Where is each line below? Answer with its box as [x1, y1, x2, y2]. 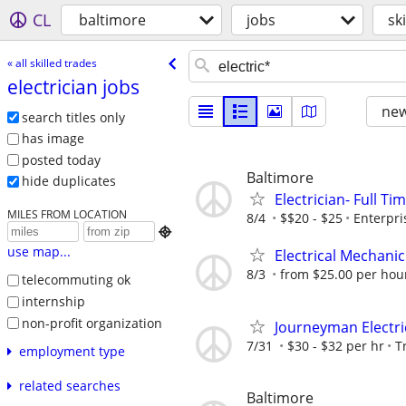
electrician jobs [6, 73, 140, 100]
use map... [6, 243, 71, 261]
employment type [18, 343, 125, 361]
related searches [18, 377, 121, 395]
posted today [21, 150, 101, 169]
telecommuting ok [21, 271, 130, 289]
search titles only [21, 108, 125, 126]
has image [21, 130, 84, 148]
